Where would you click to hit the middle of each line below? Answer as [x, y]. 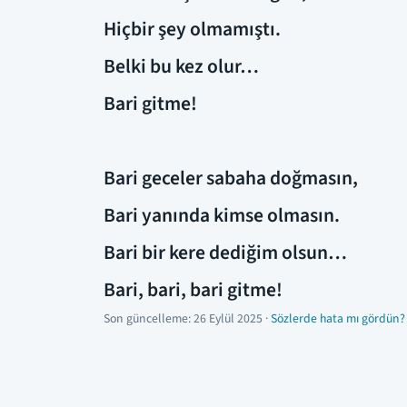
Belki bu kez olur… [181, 66]
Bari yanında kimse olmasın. [222, 215]
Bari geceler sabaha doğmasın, [231, 178]
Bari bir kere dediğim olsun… [225, 253]
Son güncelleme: [149, 318]
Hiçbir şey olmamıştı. [192, 29]
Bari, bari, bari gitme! [193, 290]
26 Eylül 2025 [228, 318]
